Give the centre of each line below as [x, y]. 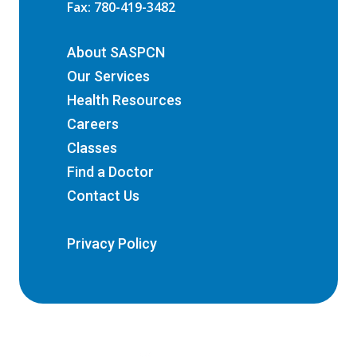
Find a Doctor [110, 172]
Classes [92, 148]
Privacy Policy [112, 244]
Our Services [108, 76]
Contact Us [103, 196]
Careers [93, 124]
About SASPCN [116, 53]
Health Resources [124, 100]
